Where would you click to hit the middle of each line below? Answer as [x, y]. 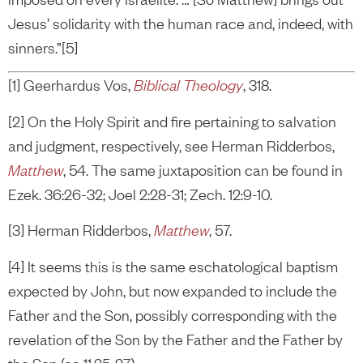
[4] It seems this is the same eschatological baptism [173, 266]
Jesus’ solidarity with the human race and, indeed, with [181, 23]
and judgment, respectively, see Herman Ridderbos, [171, 145]
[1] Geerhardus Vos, [71, 85]
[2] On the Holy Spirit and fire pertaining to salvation [172, 121]
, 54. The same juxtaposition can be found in [203, 169]
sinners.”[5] [43, 47]
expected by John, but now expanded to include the [173, 290]
